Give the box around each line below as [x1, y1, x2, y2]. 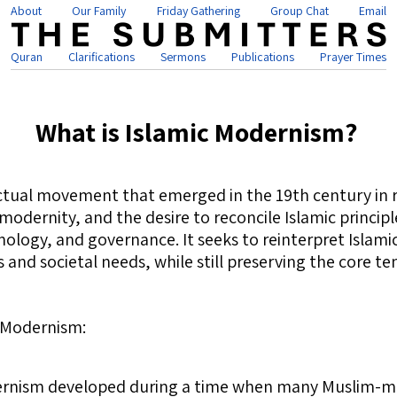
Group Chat [269, 3, 329, 19]
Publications [231, 49, 294, 66]
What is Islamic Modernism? [35, 114, 358, 150]
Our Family [72, 3, 127, 19]
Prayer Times [320, 49, 386, 66]
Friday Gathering [156, 3, 240, 19]
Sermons [160, 49, 206, 66]
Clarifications [68, 49, 135, 66]
